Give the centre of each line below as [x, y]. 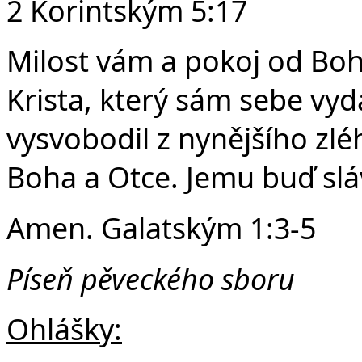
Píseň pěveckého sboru [151, 278]
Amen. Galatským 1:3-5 [161, 228]
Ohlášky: [64, 329]
